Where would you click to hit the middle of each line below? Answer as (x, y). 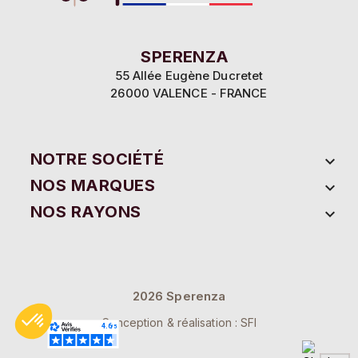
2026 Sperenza (179, 296)
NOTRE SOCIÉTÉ (97, 159)
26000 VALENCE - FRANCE (189, 93)
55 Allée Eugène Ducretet (189, 75)
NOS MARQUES (93, 185)
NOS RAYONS (86, 211)
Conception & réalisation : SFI (179, 323)
